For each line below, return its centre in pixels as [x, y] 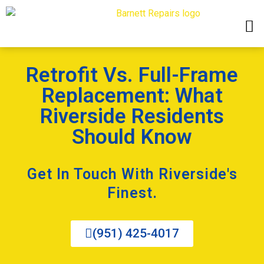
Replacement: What [132, 96]
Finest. [132, 193]
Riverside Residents [132, 116]
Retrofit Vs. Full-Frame [132, 75]
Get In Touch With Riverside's [132, 174]
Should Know [132, 137]
